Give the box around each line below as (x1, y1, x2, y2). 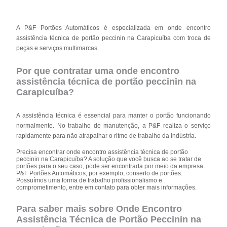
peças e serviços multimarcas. (16, 44, 99, 52)
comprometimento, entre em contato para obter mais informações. (16, 183, 197, 191)
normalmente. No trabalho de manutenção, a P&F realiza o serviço (16, 122, 211, 129)
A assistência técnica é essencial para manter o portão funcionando (16, 111, 211, 119)
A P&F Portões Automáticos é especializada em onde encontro (16, 24, 211, 31)
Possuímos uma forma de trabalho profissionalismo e (16, 176, 163, 184)
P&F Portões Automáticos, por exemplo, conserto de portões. (16, 169, 183, 177)
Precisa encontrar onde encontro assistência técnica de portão (16, 148, 188, 156)
